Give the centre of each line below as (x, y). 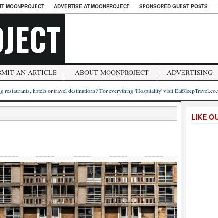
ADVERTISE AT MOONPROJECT (92, 6)
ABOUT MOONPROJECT (112, 72)
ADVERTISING (190, 72)
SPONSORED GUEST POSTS (173, 6)
